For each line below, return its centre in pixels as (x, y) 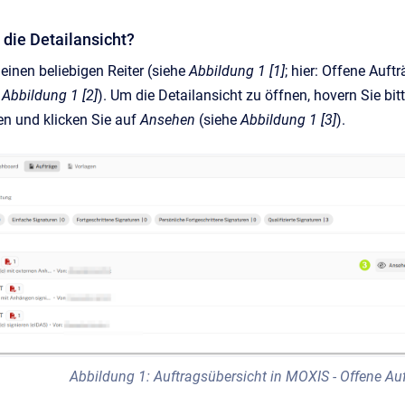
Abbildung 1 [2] (50, 95)
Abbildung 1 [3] (288, 120)
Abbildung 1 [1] (237, 71)
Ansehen (170, 120)
